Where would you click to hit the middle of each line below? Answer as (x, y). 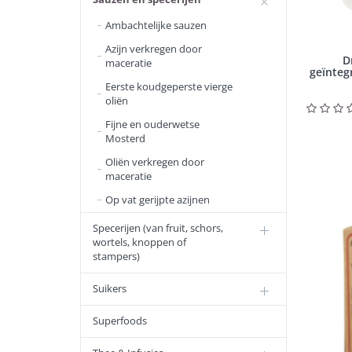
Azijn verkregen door (154, 49)
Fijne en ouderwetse (152, 124)
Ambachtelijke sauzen (156, 25)
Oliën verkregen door (155, 162)
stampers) (116, 256)
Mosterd (125, 138)
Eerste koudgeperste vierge (169, 86)
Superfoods (120, 321)
